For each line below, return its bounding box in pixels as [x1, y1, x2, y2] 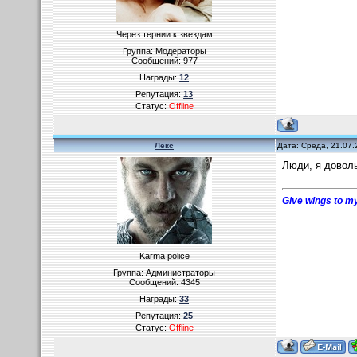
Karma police [139, 251, 190, 261]
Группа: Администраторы [113, 268, 215, 277]
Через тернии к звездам [116, 29, 213, 39]
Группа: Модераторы [122, 46, 206, 56]
